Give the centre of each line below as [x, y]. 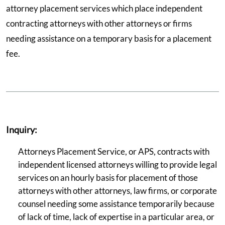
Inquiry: [22, 129]
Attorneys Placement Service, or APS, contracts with [114, 151]
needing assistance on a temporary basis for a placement [109, 38]
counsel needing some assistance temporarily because [116, 203]
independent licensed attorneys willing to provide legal [118, 164]
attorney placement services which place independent [104, 8]
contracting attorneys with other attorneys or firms [99, 23]
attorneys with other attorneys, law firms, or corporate [118, 190]
